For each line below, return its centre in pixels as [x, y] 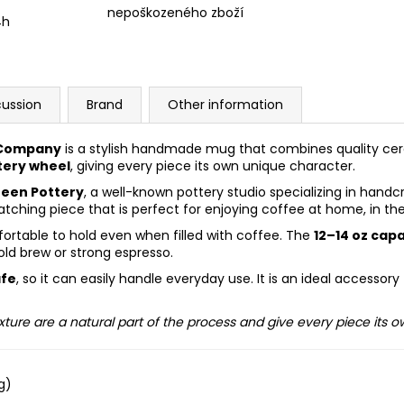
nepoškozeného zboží [176, 13]
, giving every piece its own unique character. [213, 165]
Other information [225, 104]
